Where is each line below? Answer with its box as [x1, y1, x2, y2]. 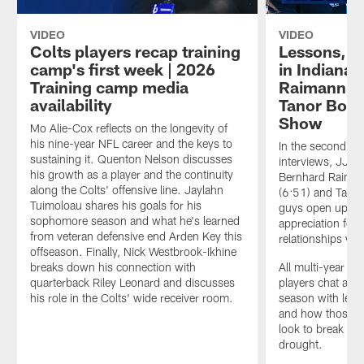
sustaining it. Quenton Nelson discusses [29, 152, 232, 167]
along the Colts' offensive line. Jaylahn [29, 183, 223, 197]
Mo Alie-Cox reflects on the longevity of [29, 121, 227, 136]
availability [29, 95, 112, 115]
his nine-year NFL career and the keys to [29, 136, 232, 151]
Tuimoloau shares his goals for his [29, 198, 201, 213]
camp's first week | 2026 [29, 59, 215, 80]
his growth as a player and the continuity [29, 167, 233, 182]
